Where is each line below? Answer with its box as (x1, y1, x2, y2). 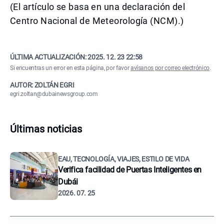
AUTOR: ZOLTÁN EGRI (10, 81, 74, 89)
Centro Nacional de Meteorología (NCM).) (10, 15, 184, 26)
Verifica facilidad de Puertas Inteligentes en (58, 165, 202, 174)
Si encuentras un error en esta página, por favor (10, 64, 130, 71)
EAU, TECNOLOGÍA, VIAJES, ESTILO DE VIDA (58, 155, 189, 163)
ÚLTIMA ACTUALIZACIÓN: (10, 53, 88, 61)
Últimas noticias (10, 123, 82, 135)
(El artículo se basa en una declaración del (10, 1, 185, 12)
